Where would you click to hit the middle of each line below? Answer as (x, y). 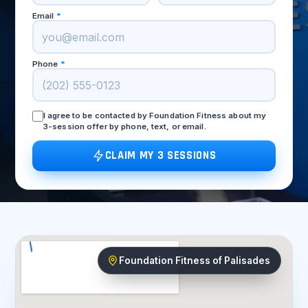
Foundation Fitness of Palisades (195, 261)
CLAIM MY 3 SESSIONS (161, 155)
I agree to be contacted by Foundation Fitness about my (155, 116)
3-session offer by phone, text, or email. (125, 127)
